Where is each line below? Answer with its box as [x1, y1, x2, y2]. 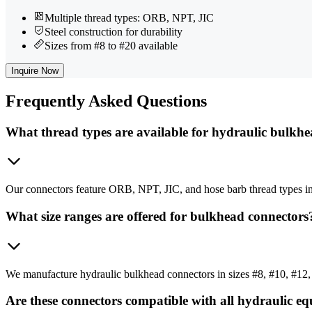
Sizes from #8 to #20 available [45, 39, 178, 52]
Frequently [6, 91, 85, 110]
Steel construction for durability [45, 25, 182, 38]
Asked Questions [85, 91, 207, 110]
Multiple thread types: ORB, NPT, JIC [45, 11, 214, 24]
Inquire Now [11, 65, 58, 76]
